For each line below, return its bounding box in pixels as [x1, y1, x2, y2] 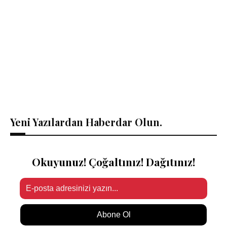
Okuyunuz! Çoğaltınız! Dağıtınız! [32, 155, 195, 169]
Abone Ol [96, 210, 131, 219]
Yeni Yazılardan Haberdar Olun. [10, 115, 162, 129]
